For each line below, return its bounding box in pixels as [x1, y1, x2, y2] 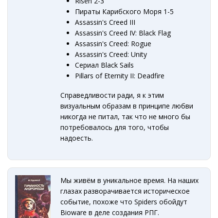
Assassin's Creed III [75, 17, 136, 27]
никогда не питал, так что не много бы [60, 111, 191, 121]
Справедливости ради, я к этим [60, 90, 164, 100]
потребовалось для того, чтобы [60, 122, 169, 132]
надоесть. [60, 133, 93, 143]
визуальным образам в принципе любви [60, 101, 194, 110]
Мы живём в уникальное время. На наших [60, 176, 199, 185]
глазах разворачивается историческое [60, 186, 190, 196]
